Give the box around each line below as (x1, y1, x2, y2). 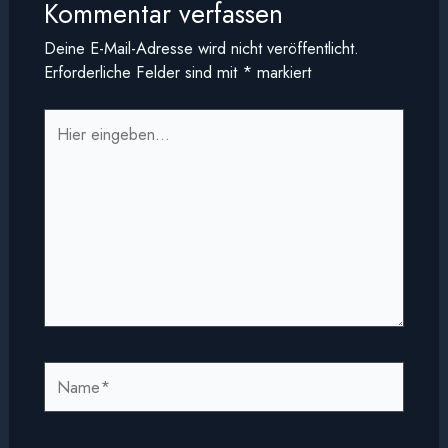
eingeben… (42, 131, 122, 156)
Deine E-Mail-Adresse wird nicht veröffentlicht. (43, 35, 359, 60)
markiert (251, 59, 311, 84)
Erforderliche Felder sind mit (43, 59, 242, 84)
